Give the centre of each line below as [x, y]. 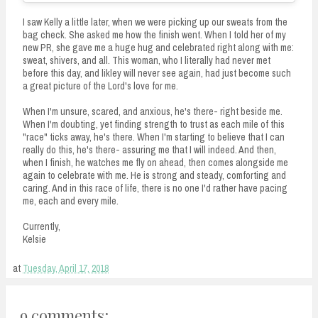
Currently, [42, 226]
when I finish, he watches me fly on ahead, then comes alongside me [155, 162]
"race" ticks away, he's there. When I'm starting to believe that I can [154, 137]
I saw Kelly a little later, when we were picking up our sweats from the [155, 22]
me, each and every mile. [71, 201]
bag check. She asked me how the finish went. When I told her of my [154, 34]
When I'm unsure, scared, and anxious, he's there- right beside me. [153, 111]
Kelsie [34, 239]
